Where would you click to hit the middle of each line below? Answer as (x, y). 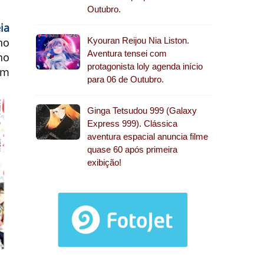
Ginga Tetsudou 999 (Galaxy (142, 110)
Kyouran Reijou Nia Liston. (138, 40)
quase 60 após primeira (132, 149)
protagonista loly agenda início (145, 66)
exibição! (104, 162)
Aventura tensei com (127, 53)
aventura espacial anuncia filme (148, 136)
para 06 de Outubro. (126, 79)
